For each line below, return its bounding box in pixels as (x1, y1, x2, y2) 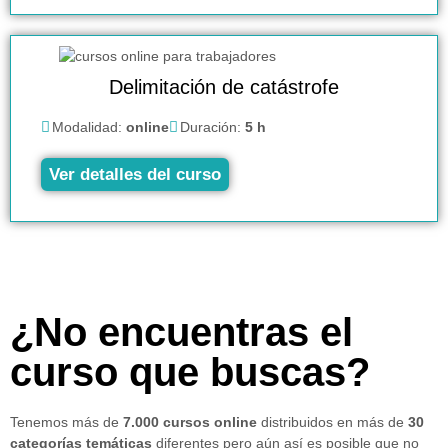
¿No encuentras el (10, 309, 353, 354)
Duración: (180, 118, 245, 135)
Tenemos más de (10, 413, 123, 430)
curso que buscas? (10, 349, 370, 394)
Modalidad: (52, 118, 126, 135)
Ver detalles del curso (49, 164, 221, 184)
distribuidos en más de (257, 413, 408, 430)
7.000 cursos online (123, 413, 257, 430)
